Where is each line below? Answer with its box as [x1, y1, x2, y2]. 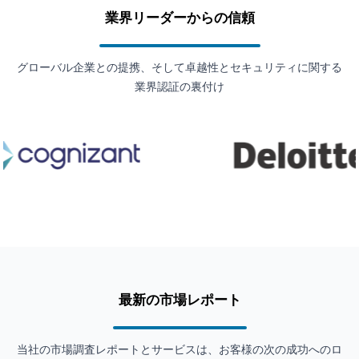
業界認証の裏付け [135, 79, 224, 94]
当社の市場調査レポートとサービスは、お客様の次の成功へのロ [17, 342, 342, 357]
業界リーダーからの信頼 [104, 8, 255, 26]
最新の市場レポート [118, 290, 241, 309]
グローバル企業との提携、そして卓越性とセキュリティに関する [17, 60, 342, 75]
